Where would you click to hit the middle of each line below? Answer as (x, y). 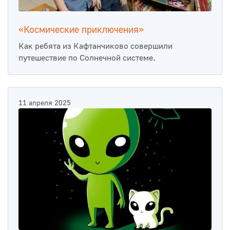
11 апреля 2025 (45, 103)
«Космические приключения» (81, 30)
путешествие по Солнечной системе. (87, 58)
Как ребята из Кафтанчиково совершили (95, 46)
